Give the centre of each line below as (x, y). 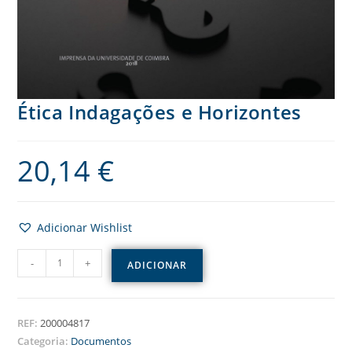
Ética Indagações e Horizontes (159, 112)
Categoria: (44, 341)
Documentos (101, 341)
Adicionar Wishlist (85, 227)
